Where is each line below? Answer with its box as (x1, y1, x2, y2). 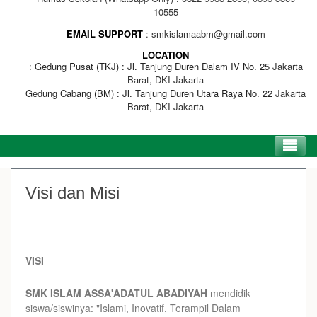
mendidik (207, 285, 250, 300)
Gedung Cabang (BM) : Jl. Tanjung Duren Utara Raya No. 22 (25, 86, 272, 100)
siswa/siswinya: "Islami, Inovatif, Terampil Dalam (25, 300, 241, 315)
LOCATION (142, 47, 189, 62)
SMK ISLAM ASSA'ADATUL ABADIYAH (25, 285, 207, 300)
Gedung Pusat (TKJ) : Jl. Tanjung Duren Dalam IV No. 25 (34, 59, 270, 73)
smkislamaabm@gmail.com (151, 26, 265, 40)
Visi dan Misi (25, 183, 120, 202)
